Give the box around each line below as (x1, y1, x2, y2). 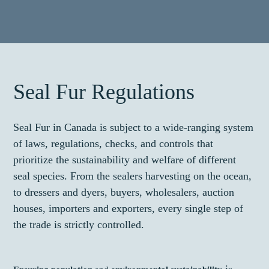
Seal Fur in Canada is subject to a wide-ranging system (13, 121, 254, 134)
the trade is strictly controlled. (13, 219, 145, 231)
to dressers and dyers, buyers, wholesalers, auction (13, 186, 235, 199)
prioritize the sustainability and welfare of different (13, 154, 237, 166)
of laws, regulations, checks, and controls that (13, 138, 214, 150)
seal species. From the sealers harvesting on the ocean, (13, 170, 252, 183)
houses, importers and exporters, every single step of (13, 202, 244, 215)
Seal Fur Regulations (13, 80, 195, 104)
